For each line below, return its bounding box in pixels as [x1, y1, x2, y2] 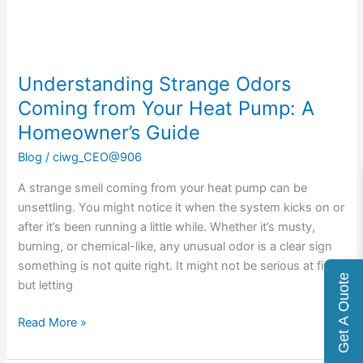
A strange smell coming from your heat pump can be [18, 180, 308, 195]
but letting [18, 277, 74, 293]
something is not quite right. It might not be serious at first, [18, 258, 342, 273]
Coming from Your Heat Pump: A [18, 96, 315, 121]
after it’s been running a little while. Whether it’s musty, [18, 219, 316, 234]
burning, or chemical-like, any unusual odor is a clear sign [18, 238, 333, 254]
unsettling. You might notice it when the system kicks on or [18, 199, 345, 215]
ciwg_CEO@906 [53, 150, 143, 165]
